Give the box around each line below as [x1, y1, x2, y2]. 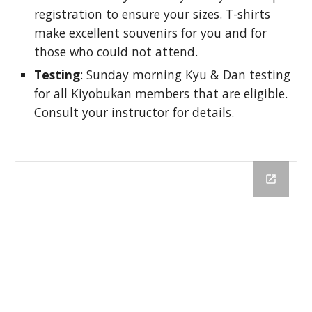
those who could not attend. [34, 43, 202, 60]
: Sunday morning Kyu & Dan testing [80, 66, 291, 83]
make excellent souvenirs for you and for [34, 24, 267, 41]
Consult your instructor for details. [34, 104, 238, 120]
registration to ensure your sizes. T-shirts [34, 6, 271, 22]
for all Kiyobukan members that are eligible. [34, 85, 288, 102]
